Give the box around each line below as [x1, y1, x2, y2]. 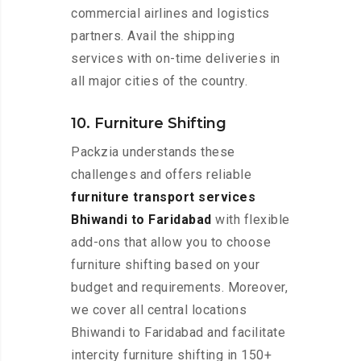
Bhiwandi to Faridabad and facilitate [71, 325, 285, 341]
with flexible [211, 212, 290, 228]
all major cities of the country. [71, 73, 247, 89]
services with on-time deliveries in [71, 51, 280, 67]
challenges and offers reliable [71, 167, 251, 183]
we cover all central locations [71, 302, 247, 318]
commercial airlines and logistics [71, 6, 270, 22]
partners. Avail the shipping [71, 28, 234, 44]
